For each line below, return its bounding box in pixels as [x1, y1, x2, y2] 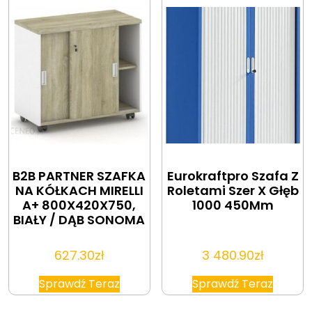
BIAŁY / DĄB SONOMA [13, 210, 146, 228]
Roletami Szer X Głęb [166, 181, 299, 199]
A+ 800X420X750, [22, 196, 136, 214]
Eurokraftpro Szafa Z [166, 166, 299, 185]
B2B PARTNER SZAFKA [13, 166, 146, 185]
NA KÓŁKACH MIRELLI [15, 181, 143, 199]
